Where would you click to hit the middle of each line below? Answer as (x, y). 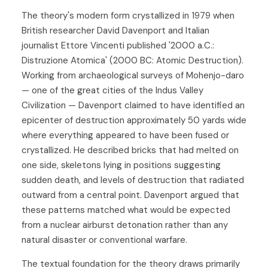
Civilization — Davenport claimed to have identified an (133, 105)
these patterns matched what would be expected (126, 210)
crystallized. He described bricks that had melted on (130, 150)
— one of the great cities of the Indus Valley (112, 90)
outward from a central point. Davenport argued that (130, 195)
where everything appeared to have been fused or (125, 135)
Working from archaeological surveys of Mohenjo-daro (133, 75)
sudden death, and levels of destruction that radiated (133, 180)
